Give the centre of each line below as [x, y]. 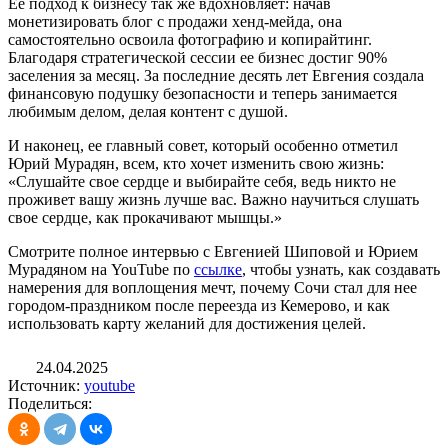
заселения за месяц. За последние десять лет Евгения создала [216, 76]
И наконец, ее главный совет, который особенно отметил [203, 146]
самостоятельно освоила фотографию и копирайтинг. [190, 40]
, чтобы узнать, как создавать [341, 270]
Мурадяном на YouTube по [101, 270]
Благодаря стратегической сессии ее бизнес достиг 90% [197, 58]
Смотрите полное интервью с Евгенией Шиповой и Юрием [213, 252]
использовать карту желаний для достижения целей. [187, 324]
